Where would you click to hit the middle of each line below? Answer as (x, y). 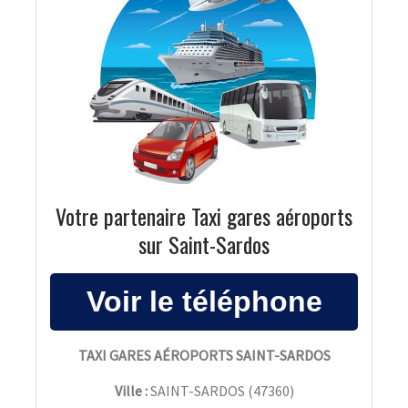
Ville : (131, 391)
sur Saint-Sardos (204, 245)
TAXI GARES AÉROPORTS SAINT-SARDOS (204, 356)
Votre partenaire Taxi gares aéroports (204, 216)
